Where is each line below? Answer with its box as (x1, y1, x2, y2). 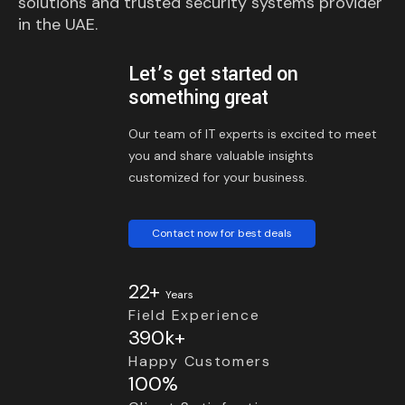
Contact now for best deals (152, 226, 293, 241)
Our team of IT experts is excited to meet (128, 126, 378, 143)
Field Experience (128, 306, 260, 325)
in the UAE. (18, 14, 98, 36)
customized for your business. (128, 169, 308, 186)
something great (128, 83, 268, 113)
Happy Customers (128, 352, 271, 372)
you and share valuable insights (128, 147, 315, 165)
